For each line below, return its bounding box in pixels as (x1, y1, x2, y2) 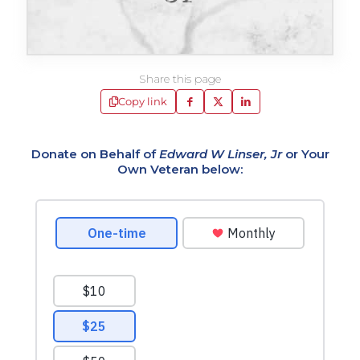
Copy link (117, 95, 167, 108)
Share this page (139, 72, 221, 86)
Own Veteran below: (117, 162, 243, 177)
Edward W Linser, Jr (158, 146, 282, 162)
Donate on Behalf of (31, 146, 159, 162)
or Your (281, 146, 329, 162)
